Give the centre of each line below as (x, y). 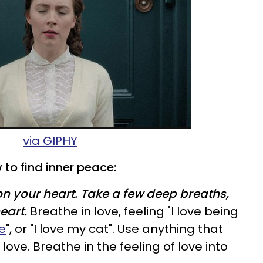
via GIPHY (50, 141)
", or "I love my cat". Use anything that (114, 229)
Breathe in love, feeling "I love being (133, 211)
